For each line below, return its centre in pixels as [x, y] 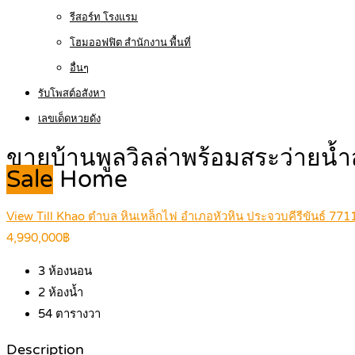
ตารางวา [76, 314]
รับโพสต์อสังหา [72, 94]
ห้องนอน [69, 271]
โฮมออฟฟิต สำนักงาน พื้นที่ [130, 43]
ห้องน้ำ [64, 293]
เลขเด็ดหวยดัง [69, 119]
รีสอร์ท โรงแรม [104, 17]
